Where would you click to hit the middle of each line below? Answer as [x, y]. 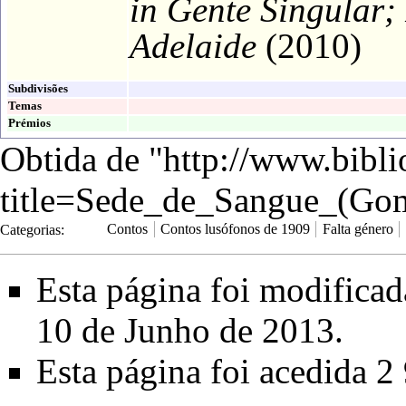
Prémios [29, 123]
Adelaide [193, 45]
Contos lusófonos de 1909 [235, 229]
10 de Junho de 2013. [190, 331]
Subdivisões [38, 88]
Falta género [358, 229]
